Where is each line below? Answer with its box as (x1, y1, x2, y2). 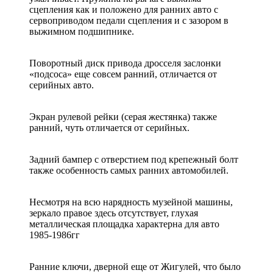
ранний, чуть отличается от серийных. (29, 122, 190, 133)
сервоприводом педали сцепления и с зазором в (29, 15, 229, 26)
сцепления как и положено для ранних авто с (29, 4, 218, 15)
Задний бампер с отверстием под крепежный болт (29, 154, 238, 165)
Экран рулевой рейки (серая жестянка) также (29, 111, 217, 122)
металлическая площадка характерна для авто (29, 218, 219, 229)
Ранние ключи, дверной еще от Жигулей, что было (29, 261, 241, 272)
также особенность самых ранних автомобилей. (29, 165, 229, 175)
